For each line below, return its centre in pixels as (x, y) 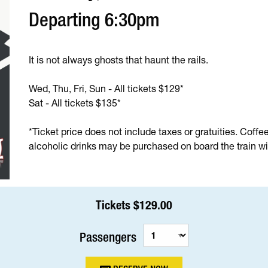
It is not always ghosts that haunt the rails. (119, 60)
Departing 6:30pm (95, 19)
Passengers (108, 237)
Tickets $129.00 (134, 205)
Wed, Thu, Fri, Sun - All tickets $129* (106, 89)
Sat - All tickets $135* (75, 103)
